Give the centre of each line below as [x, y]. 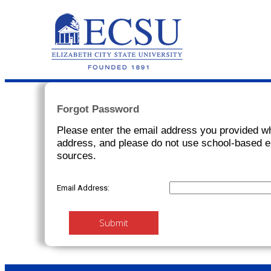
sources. [77, 155]
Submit [114, 223]
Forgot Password [98, 109]
